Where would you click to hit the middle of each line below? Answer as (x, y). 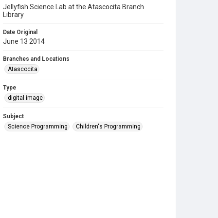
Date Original (20, 32)
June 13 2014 (24, 41)
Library (13, 15)
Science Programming (38, 127)
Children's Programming (108, 127)
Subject (13, 116)
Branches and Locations (36, 59)
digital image (25, 98)
